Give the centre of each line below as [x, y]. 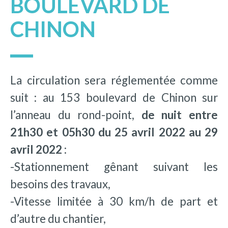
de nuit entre [180, 115]
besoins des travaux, [60, 184]
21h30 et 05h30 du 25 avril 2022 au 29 [114, 132]
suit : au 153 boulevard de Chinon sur [114, 97]
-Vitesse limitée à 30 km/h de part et [114, 201]
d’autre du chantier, [58, 218]
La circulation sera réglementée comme [114, 80]
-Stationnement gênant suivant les [114, 166]
